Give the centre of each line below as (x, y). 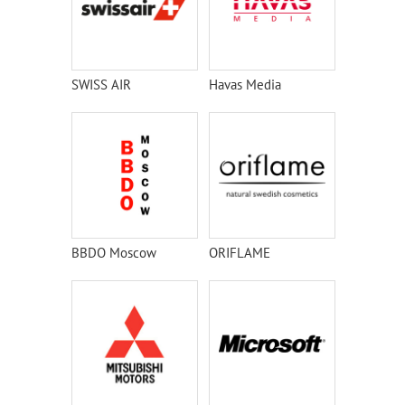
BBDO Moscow (114, 253)
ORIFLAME (240, 253)
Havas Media (245, 85)
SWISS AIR (101, 85)
